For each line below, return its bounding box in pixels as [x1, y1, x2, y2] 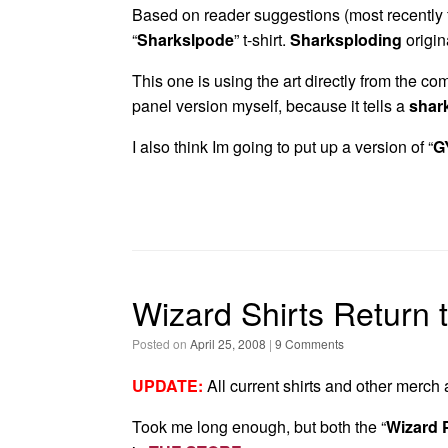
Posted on [140, 335, 190, 352]
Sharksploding [290, 28, 402, 51]
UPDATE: [132, 374, 203, 397]
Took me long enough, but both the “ [132, 415, 386, 438]
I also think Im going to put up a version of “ [132, 135, 433, 158]
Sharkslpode [137, 28, 234, 51]
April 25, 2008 [190, 335, 266, 352]
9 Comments [275, 335, 344, 352]
